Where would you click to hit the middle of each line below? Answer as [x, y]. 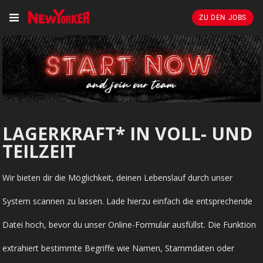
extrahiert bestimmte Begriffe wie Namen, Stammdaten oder [119, 248]
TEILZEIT [39, 151]
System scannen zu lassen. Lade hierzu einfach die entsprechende [128, 201]
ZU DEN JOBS [223, 18]
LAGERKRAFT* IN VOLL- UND [128, 133]
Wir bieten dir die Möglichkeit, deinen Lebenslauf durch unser [118, 177]
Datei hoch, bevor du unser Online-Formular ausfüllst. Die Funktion [129, 224]
